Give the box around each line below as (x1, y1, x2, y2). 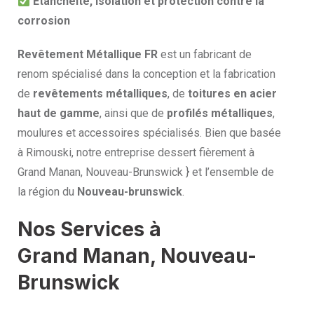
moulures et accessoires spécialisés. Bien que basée (18, 126, 281, 140)
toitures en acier (188, 87, 277, 101)
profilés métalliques (167, 107, 273, 121)
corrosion (18, 14, 70, 28)
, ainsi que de (100, 107, 167, 121)
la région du (18, 185, 77, 199)
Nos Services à (18, 217, 161, 242)
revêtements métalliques (33, 87, 168, 101)
